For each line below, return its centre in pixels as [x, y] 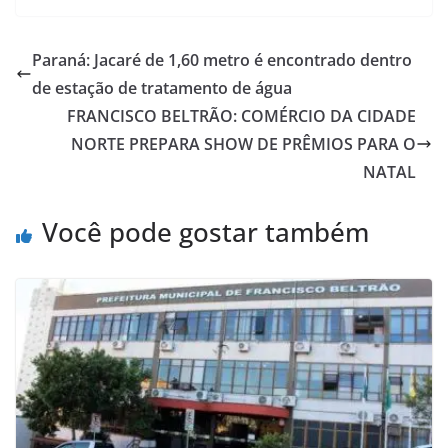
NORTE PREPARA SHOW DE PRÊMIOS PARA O [243, 143]
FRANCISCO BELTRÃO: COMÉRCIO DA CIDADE [241, 115]
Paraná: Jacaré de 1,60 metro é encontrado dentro [222, 59]
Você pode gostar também [205, 231]
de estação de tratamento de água [162, 87]
